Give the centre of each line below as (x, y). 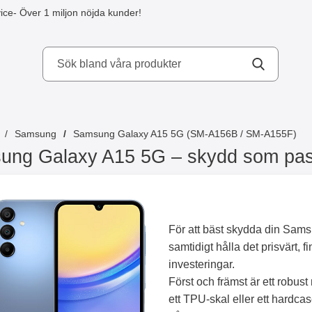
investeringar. (202, 264)
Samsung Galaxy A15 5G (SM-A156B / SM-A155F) (185, 133)
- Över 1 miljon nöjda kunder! (77, 12)
